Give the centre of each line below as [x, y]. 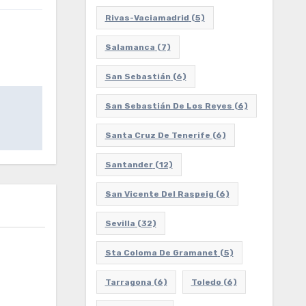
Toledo [206, 282]
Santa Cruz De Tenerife [157, 135]
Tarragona [128, 282]
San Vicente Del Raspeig [159, 194]
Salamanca [130, 47]
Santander [129, 165]
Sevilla [120, 223]
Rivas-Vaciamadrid [147, 18]
